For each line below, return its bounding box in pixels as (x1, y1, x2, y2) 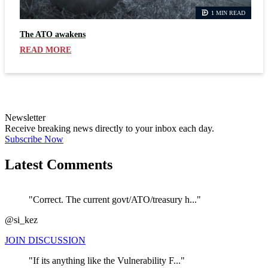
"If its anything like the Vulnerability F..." (29, 255, 185, 266)
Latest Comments (5, 156, 112, 172)
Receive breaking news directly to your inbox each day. (5, 123, 214, 133)
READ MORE (20, 45, 71, 54)
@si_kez (5, 214, 38, 225)
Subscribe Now (5, 133, 63, 144)
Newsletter (5, 112, 45, 123)
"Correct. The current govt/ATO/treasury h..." (29, 194, 201, 205)
